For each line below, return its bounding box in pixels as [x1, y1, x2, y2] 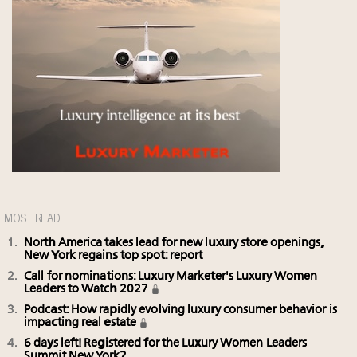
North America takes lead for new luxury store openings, [24, 237, 324, 249]
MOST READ [4, 206, 60, 227]
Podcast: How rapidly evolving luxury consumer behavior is [24, 304, 337, 316]
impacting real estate [24, 316, 139, 329]
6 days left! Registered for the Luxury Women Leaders [24, 337, 308, 350]
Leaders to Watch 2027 [24, 283, 151, 296]
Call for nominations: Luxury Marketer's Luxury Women [24, 270, 318, 283]
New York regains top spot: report [24, 249, 203, 262]
